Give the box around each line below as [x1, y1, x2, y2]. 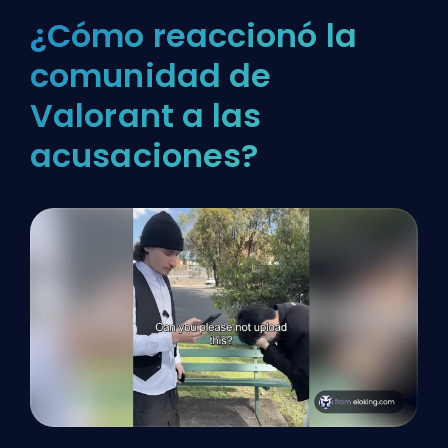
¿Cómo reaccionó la [30, 13, 357, 59]
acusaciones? [30, 133, 259, 179]
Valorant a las [30, 93, 262, 139]
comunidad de [30, 53, 272, 99]
